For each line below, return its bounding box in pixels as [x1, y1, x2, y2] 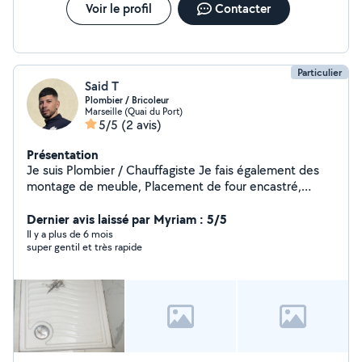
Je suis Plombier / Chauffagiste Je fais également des [27, 162, 319, 179]
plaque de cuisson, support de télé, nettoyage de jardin [27, 194, 330, 211]
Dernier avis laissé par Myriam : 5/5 [27, 210, 227, 228]
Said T [85, 78, 119, 95]
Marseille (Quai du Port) [85, 105, 183, 117]
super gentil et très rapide [27, 240, 142, 254]
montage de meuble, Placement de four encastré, [27, 178, 301, 195]
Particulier [297, 65, 342, 79]
